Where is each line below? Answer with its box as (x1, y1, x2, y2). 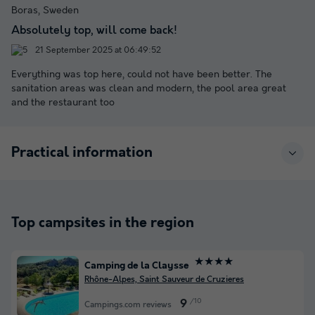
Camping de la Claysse (84, 260, 189, 272)
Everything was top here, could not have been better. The (11, 68, 272, 80)
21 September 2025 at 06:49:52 (33, 44, 161, 56)
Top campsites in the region (11, 214, 194, 231)
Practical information (11, 144, 153, 161)
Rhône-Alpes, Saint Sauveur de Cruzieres (84, 275, 244, 285)
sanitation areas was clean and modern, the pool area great (11, 82, 286, 94)
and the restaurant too (11, 96, 115, 108)
